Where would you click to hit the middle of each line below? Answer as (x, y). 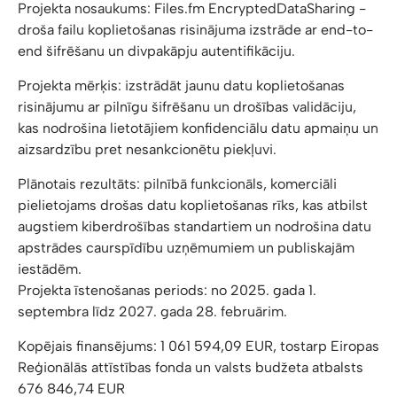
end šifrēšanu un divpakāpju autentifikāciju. (156, 51)
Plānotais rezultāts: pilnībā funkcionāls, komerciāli (177, 184)
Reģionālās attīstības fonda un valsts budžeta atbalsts (191, 367)
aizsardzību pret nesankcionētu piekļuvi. (147, 149)
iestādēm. (50, 269)
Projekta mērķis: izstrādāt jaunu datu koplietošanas (181, 86)
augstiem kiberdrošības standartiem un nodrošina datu (195, 226)
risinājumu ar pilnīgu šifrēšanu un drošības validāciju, (187, 107)
